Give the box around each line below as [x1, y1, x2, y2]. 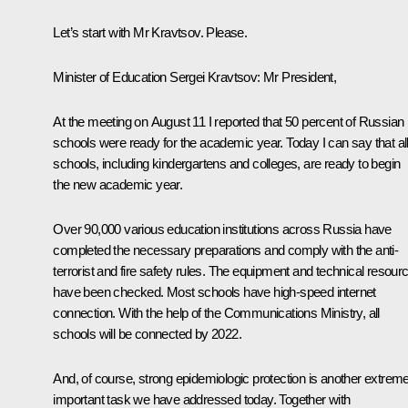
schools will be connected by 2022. [53, 325, 241, 342]
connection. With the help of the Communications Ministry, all [53, 304, 380, 321]
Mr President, [263, 68, 337, 85]
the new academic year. [53, 176, 183, 192]
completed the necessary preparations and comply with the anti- [53, 241, 399, 258]
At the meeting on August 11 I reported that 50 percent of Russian [53, 113, 404, 129]
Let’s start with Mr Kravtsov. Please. [53, 24, 248, 40]
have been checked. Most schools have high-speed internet [53, 283, 376, 300]
